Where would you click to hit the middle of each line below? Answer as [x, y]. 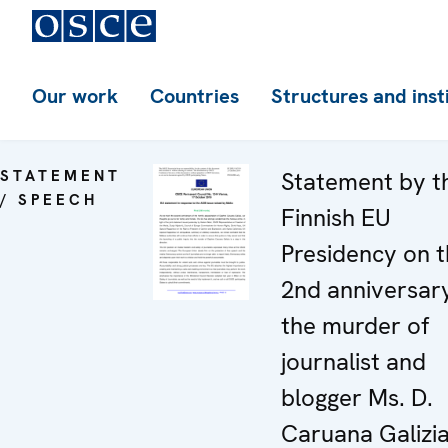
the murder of [355, 325]
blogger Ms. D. [357, 397]
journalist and [353, 361]
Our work [75, 96]
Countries [194, 96]
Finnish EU [336, 217]
